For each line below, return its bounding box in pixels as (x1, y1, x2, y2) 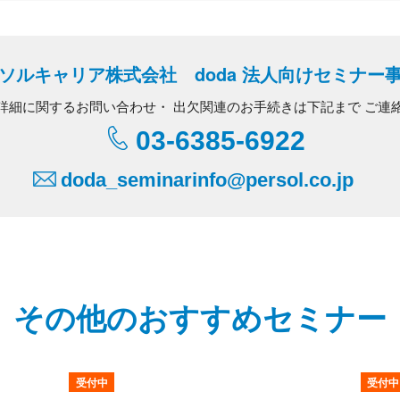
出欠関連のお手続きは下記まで (170, 96, 361, 115)
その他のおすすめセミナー (13, 296, 387, 338)
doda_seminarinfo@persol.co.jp (61, 169, 354, 191)
